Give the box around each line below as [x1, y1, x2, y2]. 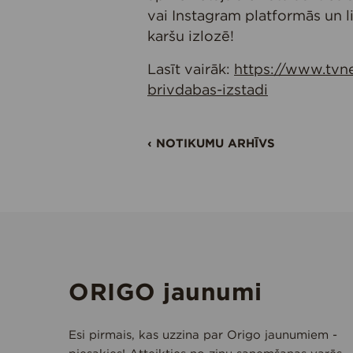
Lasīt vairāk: [147, 60, 234, 78]
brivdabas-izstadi [147, 80, 268, 98]
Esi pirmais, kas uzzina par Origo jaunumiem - [69, 327, 337, 342]
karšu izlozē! [147, 27, 234, 45]
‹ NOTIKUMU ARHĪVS [147, 136, 275, 150]
